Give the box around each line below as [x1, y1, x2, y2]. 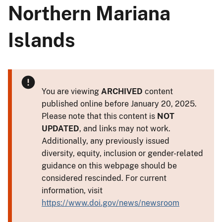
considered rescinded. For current [42, 173, 166, 183]
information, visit [42, 185, 103, 195]
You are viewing [42, 86, 101, 96]
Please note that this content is [42, 111, 157, 121]
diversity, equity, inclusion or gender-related [42, 148, 203, 158]
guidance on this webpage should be [42, 161, 177, 170]
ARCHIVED [101, 86, 143, 96]
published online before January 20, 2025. [42, 99, 197, 109]
